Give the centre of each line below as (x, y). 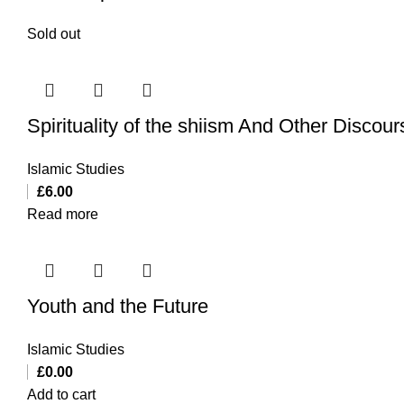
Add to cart (61, 394)
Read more (63, 214)
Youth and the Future (118, 306)
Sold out (54, 33)
